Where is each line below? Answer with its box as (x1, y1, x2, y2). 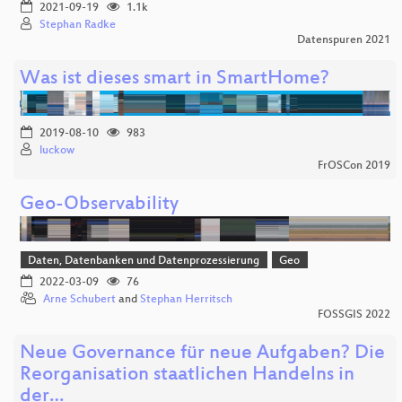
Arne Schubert (43, 293, 116, 307)
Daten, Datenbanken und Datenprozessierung (28, 254, 260, 267)
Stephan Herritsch (140, 293, 232, 307)
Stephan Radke (39, 18, 116, 31)
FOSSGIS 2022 (317, 309, 390, 322)
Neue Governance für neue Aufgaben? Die (20, 343, 385, 366)
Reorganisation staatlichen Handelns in (20, 364, 354, 388)
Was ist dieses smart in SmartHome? (20, 67, 329, 91)
